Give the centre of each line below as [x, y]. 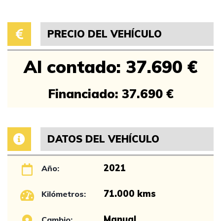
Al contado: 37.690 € [110, 67]
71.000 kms [129, 194]
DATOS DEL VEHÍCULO [103, 139]
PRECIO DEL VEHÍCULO [104, 34]
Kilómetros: [64, 194]
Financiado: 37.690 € [110, 93]
